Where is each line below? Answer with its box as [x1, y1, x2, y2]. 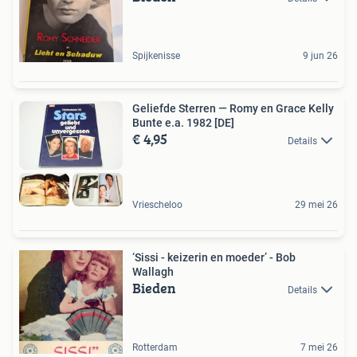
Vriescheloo [132, 198, 182, 210]
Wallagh [132, 265, 174, 278]
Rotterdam [132, 341, 178, 353]
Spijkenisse [132, 49, 180, 61]
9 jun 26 [303, 49, 338, 61]
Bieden [132, 277, 176, 299]
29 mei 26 [295, 198, 338, 210]
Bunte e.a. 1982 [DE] [132, 116, 234, 129]
